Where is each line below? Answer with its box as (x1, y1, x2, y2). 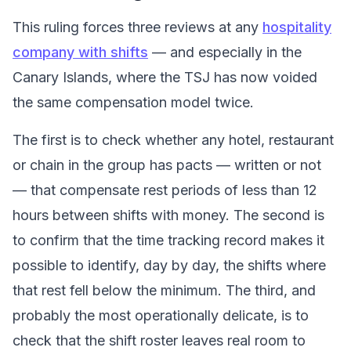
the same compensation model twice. (13, 93, 254, 110)
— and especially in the (148, 43, 302, 60)
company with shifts (13, 43, 148, 60)
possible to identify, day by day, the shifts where (13, 256, 326, 273)
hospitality (262, 18, 331, 35)
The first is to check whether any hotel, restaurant (13, 131, 334, 148)
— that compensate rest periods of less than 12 (13, 181, 317, 198)
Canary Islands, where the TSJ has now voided (13, 68, 317, 85)
